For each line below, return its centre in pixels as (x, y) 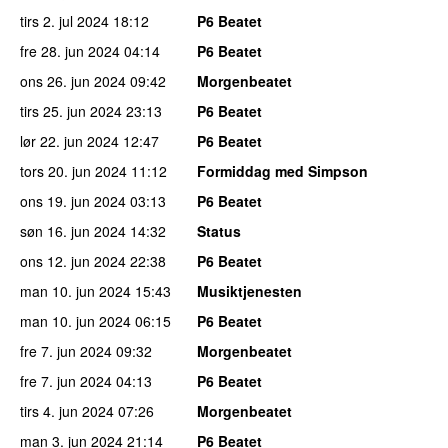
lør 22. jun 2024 (69, 140)
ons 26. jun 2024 (73, 80)
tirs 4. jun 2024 (67, 410)
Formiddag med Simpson (282, 170)
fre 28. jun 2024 (70, 50)
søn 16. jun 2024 (73, 230)
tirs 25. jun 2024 (71, 110)
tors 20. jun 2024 (73, 170)
